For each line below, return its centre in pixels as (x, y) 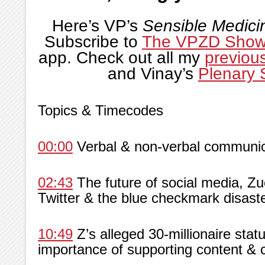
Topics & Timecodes (101, 110)
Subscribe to (91, 41)
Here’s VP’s (97, 25)
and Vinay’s (151, 73)
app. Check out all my (119, 57)
